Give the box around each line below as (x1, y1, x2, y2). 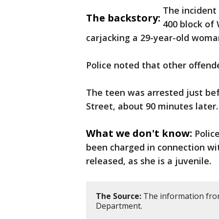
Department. (96, 200, 144, 212)
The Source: (96, 191, 141, 202)
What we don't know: (86, 127, 192, 140)
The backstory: (86, 11, 160, 25)
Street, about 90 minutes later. (86, 100, 218, 112)
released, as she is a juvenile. (86, 155, 211, 167)
